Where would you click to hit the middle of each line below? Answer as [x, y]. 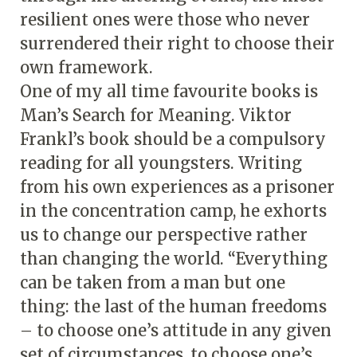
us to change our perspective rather [164, 234]
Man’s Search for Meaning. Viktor [156, 115]
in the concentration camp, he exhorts [173, 210]
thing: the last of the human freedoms [173, 306]
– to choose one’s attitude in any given [176, 330]
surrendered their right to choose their [177, 43]
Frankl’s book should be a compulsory [173, 139]
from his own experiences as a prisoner [177, 186]
